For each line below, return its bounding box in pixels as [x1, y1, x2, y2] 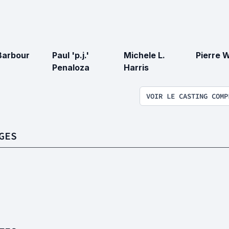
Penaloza [52, 62, 89, 73]
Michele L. [124, 50, 165, 61]
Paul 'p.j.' [52, 50, 89, 61]
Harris [124, 62, 149, 73]
